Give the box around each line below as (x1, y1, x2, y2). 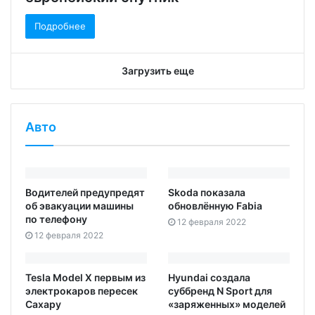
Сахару (25, 297, 61, 310)
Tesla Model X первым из (25, 271, 146, 283)
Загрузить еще (121, 64, 194, 77)
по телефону (25, 212, 87, 225)
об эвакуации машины (25, 199, 134, 212)
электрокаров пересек (25, 284, 138, 297)
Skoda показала (168, 186, 245, 198)
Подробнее (34, 20, 86, 32)
